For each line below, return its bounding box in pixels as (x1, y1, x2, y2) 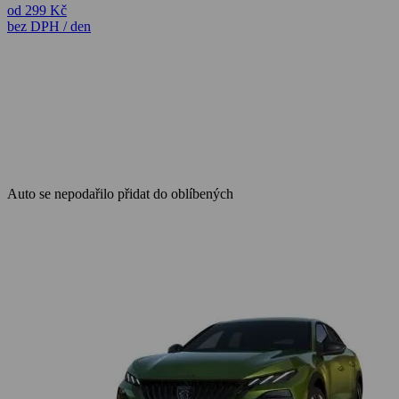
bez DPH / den (7, 18, 91, 34)
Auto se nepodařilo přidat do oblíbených (7, 185, 233, 201)
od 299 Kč (7, 2, 67, 18)
